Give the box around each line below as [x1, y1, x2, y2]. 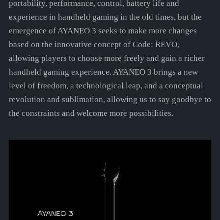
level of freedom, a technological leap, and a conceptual [8, 81, 203, 91]
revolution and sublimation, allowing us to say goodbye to [8, 95, 211, 105]
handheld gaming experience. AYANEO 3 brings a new [8, 67, 198, 77]
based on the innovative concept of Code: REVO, [8, 40, 179, 50]
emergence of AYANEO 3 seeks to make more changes [8, 26, 197, 36]
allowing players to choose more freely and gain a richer [8, 54, 205, 63]
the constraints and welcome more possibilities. [8, 109, 173, 118]
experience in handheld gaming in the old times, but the [8, 12, 202, 22]
